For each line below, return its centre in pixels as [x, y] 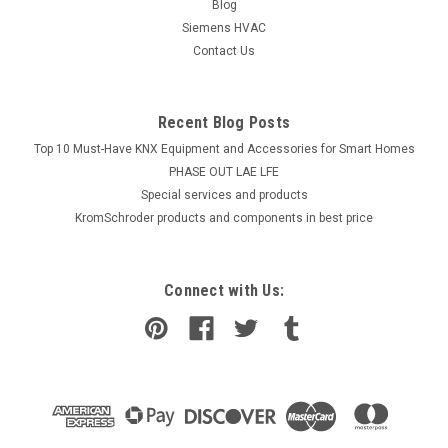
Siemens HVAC [224, 28]
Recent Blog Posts [224, 123]
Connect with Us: [224, 291]
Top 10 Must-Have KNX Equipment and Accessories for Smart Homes [224, 149]
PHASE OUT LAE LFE [224, 172]
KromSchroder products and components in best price [224, 218]
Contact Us [224, 51]
